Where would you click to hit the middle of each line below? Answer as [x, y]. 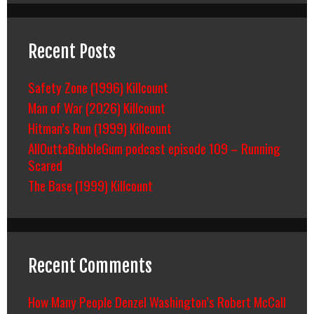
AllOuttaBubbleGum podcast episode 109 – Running [154, 148]
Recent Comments [90, 266]
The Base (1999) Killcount [90, 185]
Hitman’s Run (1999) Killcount [100, 127]
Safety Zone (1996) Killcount [98, 87]
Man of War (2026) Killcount [97, 107]
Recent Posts [72, 51]
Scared [45, 164]
